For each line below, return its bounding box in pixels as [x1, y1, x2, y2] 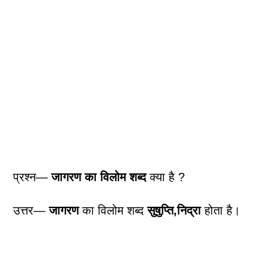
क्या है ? [146, 170, 185, 184]
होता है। [201, 204, 241, 217]
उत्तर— [13, 204, 49, 217]
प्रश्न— [13, 170, 52, 184]
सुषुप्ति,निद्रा [147, 204, 201, 217]
